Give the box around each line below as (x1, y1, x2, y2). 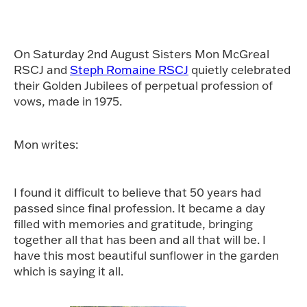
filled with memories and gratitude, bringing (14, 217, 253, 231)
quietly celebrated (188, 62, 291, 77)
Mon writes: (14, 137, 78, 151)
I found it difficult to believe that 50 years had (14, 185, 261, 199)
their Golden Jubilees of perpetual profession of (14, 78, 273, 93)
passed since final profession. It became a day (14, 201, 265, 215)
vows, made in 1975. (14, 94, 122, 108)
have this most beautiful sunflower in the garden (14, 248, 279, 262)
